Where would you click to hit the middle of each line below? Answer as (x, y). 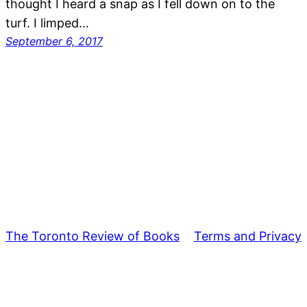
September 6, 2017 (54, 41)
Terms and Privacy (248, 236)
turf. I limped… (47, 23)
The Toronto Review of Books (93, 236)
